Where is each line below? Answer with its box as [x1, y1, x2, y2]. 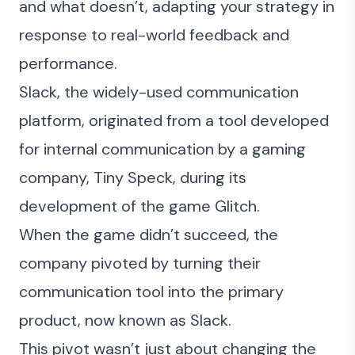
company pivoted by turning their [19, 253, 261, 273]
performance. [19, 53, 117, 74]
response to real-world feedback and [19, 25, 289, 45]
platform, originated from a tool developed [19, 110, 329, 131]
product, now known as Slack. [19, 310, 231, 330]
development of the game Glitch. [19, 196, 260, 216]
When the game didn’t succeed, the [19, 224, 278, 245]
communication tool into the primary [19, 281, 284, 302]
